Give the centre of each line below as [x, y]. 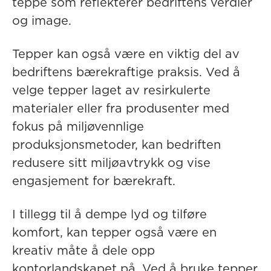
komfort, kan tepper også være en [114, 233]
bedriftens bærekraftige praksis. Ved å [126, 73]
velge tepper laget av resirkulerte [111, 91]
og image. [42, 21]
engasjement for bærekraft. [94, 181]
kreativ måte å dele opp [83, 251]
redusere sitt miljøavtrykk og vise [111, 163]
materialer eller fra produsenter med [121, 109]
